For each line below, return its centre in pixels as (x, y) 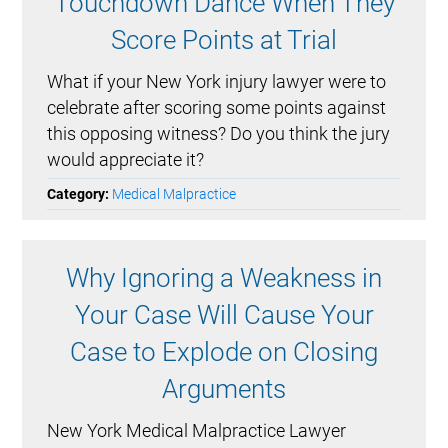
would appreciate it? (126, 160)
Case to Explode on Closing (224, 352)
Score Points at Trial (224, 40)
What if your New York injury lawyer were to (217, 82)
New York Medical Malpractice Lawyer (197, 431)
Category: (80, 194)
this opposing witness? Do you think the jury (219, 134)
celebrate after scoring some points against (217, 108)
